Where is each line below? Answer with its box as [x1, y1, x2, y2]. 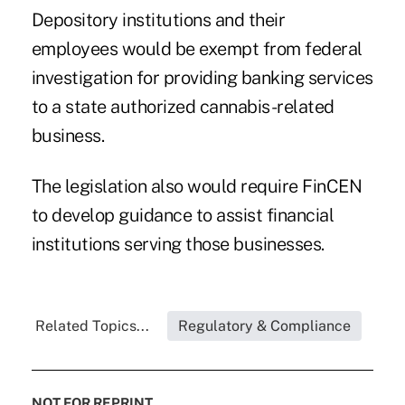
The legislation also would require [31, 175, 303, 198]
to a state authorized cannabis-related [31, 96, 334, 118]
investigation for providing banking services [31, 67, 373, 89]
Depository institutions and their [31, 9, 286, 32]
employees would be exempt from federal [31, 38, 363, 61]
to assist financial [192, 204, 334, 227]
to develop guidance [31, 204, 193, 227]
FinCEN [302, 175, 363, 198]
